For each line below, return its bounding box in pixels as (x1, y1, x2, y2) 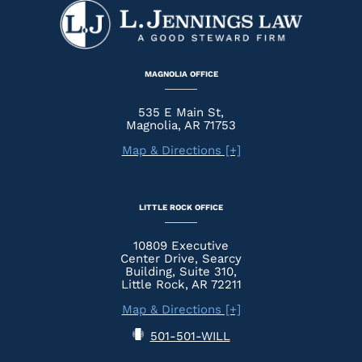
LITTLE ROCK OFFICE (139, 202, 223, 212)
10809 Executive (133, 238, 229, 253)
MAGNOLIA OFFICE (144, 69, 218, 78)
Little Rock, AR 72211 (120, 276, 242, 292)
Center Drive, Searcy (120, 250, 242, 266)
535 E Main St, (138, 104, 224, 120)
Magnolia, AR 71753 (126, 117, 236, 133)
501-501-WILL (149, 328, 230, 343)
